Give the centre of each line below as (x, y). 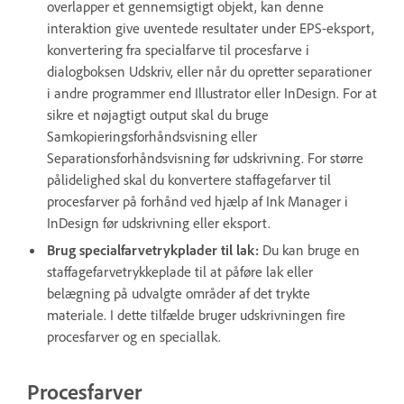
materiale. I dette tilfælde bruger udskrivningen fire (196, 314)
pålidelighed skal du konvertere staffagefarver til (189, 179)
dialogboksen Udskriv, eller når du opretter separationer (209, 71)
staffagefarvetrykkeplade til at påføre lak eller (180, 271)
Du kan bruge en (311, 249)
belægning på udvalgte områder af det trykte (179, 293)
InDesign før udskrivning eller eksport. (159, 222)
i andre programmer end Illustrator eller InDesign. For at (212, 92)
